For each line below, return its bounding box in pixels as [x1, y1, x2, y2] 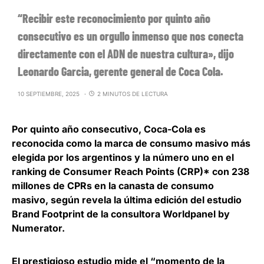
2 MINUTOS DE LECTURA [97, 90, 168, 98]
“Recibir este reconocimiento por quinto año [18, 11, 210, 26]
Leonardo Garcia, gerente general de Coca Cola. [18, 64, 223, 79]
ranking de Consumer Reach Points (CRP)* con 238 [12, 166, 249, 178]
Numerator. [12, 222, 65, 235]
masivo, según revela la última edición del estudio [12, 194, 242, 206]
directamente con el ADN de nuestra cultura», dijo [18, 47, 234, 61]
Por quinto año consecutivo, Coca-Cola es [12, 123, 206, 136]
